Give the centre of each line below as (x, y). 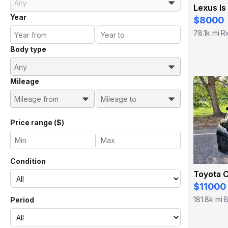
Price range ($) (37, 122)
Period (22, 200)
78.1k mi (206, 33)
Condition (28, 161)
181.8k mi (208, 199)
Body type (28, 49)
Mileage (25, 81)
